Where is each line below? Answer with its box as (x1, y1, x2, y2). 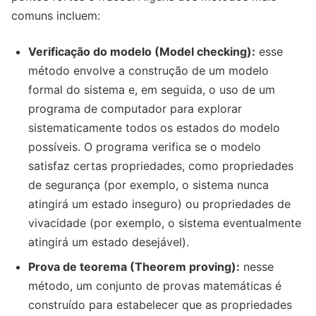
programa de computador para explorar (28, 101, 242, 116)
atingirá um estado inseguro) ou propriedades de (28, 196, 291, 211)
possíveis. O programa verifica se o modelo (28, 139, 261, 154)
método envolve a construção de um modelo (28, 63, 269, 78)
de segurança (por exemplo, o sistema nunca (28, 177, 269, 192)
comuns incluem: (11, 8, 100, 23)
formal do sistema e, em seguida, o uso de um (28, 82, 275, 97)
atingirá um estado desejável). (28, 234, 189, 249)
